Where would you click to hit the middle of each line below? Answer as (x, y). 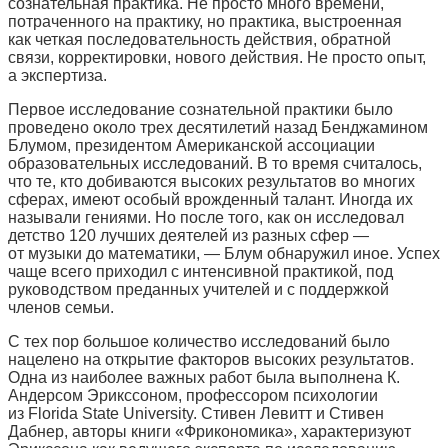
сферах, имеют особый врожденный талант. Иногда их (210, 200)
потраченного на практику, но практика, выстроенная (205, 22)
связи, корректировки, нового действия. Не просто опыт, (217, 58)
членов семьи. (61, 308)
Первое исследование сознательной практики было (200, 110)
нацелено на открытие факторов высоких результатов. (211, 360)
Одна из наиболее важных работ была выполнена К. (204, 378)
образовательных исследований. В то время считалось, (215, 164)
